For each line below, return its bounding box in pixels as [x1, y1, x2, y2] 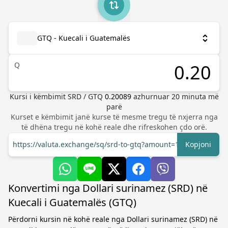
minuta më [179, 92, 219, 101]
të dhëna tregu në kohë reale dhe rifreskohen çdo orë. [21, 122, 207, 132]
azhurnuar [133, 92, 172, 101]
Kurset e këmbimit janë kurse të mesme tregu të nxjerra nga [10, 112, 218, 122]
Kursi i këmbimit [9, 92, 68, 101]
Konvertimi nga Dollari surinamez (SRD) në [8, 181, 208, 195]
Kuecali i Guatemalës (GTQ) [8, 195, 136, 209]
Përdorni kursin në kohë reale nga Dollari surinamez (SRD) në [8, 214, 218, 224]
